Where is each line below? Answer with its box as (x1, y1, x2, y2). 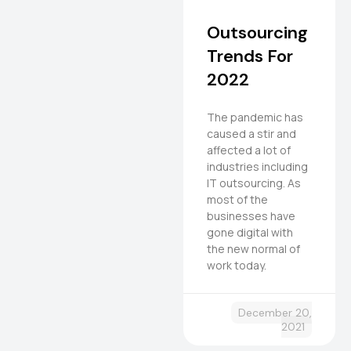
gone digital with (207, 224, 293, 240)
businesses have (207, 208, 295, 223)
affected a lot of (207, 142, 291, 157)
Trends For (207, 44, 293, 67)
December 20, (238, 305, 312, 320)
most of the (207, 191, 268, 207)
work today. (207, 257, 266, 273)
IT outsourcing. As (207, 175, 301, 190)
